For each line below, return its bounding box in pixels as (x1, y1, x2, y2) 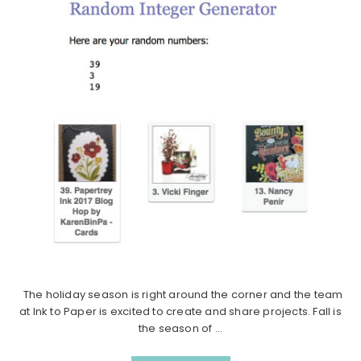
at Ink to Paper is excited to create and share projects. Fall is (19, 303, 342, 319)
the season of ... (138, 320, 223, 336)
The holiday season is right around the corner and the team (18, 286, 343, 302)
